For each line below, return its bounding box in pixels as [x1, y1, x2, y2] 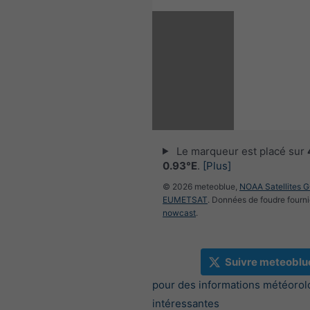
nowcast [163, 207, 196, 218]
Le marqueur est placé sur [173, 144, 307, 158]
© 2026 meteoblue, [163, 181, 239, 192]
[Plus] [203, 158, 231, 172]
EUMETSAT [163, 194, 208, 205]
